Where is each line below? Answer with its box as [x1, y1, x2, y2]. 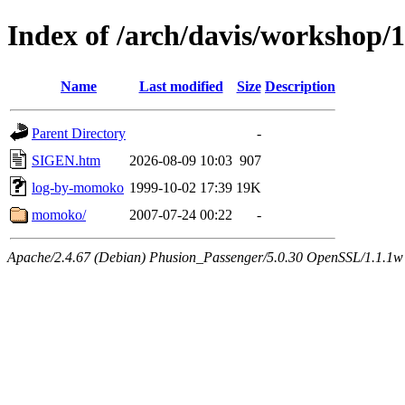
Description [265, 78, 335, 94]
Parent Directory [32, 125, 126, 141]
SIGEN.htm [32, 152, 100, 168]
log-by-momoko [32, 179, 124, 195]
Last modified [138, 78, 223, 94]
